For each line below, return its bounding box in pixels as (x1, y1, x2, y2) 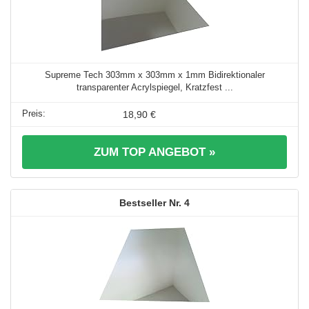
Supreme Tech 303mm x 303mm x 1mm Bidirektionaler (44, 69, 265, 80)
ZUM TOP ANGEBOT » (94, 145, 215, 159)
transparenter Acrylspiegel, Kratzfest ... (76, 81, 233, 92)
